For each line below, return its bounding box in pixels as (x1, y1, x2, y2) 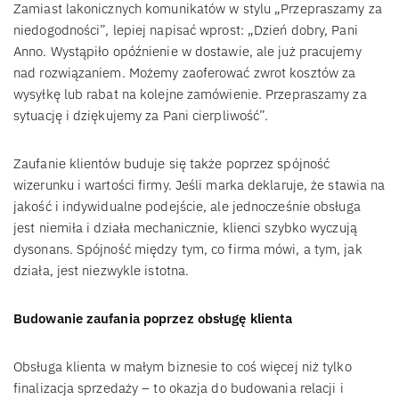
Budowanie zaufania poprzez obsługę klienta (13, 309, 293, 327)
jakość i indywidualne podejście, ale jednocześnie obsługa (13, 197, 361, 215)
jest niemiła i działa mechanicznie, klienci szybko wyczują (13, 218, 357, 236)
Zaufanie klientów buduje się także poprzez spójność (13, 154, 330, 172)
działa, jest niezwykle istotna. (13, 261, 190, 279)
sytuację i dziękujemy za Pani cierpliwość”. (13, 106, 269, 124)
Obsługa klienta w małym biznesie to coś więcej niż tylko (13, 357, 352, 375)
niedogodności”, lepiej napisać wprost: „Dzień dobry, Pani (13, 20, 358, 38)
